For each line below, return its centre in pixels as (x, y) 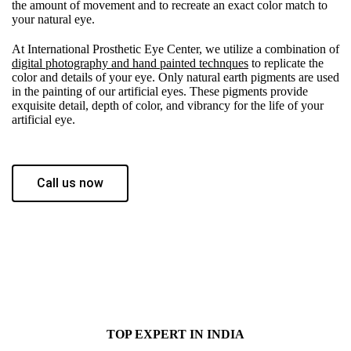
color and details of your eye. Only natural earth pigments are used (175, 77)
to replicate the (286, 63)
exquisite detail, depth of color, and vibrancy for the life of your (168, 105)
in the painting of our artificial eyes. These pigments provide (160, 91)
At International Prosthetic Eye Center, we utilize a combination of (175, 49)
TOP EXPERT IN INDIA (175, 334)
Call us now (70, 183)
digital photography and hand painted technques (130, 63)
